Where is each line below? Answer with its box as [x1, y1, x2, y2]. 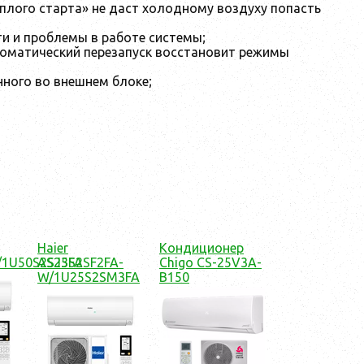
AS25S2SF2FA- [37, 255, 123, 271]
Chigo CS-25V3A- [159, 255, 262, 271]
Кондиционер [159, 240, 244, 256]
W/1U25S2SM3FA [37, 270, 140, 285]
